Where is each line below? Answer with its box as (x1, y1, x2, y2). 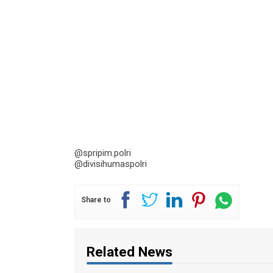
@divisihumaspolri (74, 158, 147, 169)
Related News (87, 244, 172, 260)
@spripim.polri (74, 147, 131, 158)
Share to (81, 196, 111, 204)
